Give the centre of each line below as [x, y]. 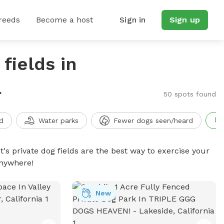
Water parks [58, 120]
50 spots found [189, 94]
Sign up [184, 20]
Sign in [133, 20]
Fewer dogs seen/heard [153, 120]
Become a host [64, 20]
